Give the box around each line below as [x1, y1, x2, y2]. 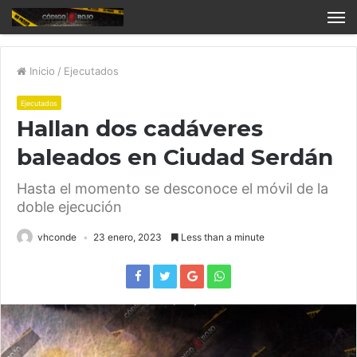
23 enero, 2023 [93, 231, 162, 244]
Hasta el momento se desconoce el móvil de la [17, 180, 328, 198]
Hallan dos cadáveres [17, 115, 263, 143]
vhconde [37, 231, 76, 244]
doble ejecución [17, 198, 122, 216]
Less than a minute [178, 231, 265, 244]
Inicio [26, 65, 55, 78]
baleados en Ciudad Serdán [17, 143, 333, 171]
